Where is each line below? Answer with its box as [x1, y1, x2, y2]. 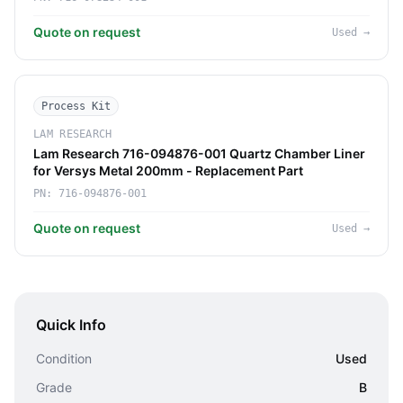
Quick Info [36, 316, 106, 334]
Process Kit [41, 100, 111, 112]
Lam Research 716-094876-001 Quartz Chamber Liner [33, 146, 365, 161]
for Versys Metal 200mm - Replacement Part [33, 163, 303, 178]
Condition [36, 351, 92, 366]
